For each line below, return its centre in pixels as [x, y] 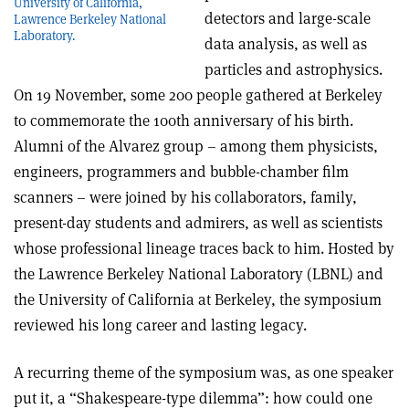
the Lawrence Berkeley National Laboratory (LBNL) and [199, 274]
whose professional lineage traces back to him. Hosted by [204, 248]
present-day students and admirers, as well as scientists [198, 223]
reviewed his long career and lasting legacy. [160, 325]
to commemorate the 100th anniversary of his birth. [184, 121]
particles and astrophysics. [294, 69]
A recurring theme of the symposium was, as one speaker [204, 372]
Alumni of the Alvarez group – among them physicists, [196, 146]
